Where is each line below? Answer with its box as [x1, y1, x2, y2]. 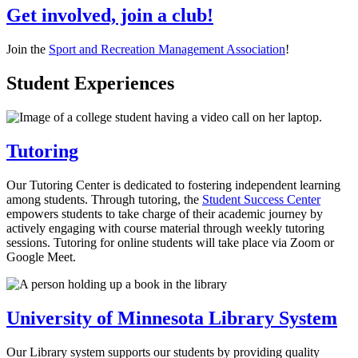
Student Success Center [202, 192, 320, 206]
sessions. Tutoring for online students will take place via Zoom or [6, 235, 334, 249]
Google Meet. [6, 249, 76, 264]
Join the [6, 42, 49, 57]
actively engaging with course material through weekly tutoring [6, 221, 324, 235]
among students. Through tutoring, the [6, 192, 202, 206]
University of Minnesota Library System [6, 307, 337, 328]
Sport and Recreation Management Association [49, 42, 285, 57]
